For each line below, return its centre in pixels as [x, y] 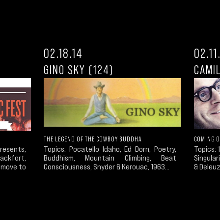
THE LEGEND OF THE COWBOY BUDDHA [93, 139]
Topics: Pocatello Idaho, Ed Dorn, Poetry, [110, 149]
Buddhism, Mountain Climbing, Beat [110, 158]
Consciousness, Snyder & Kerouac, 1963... [107, 167]
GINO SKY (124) [79, 69]
